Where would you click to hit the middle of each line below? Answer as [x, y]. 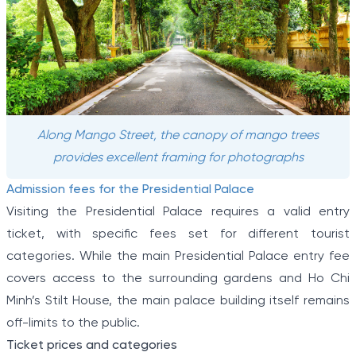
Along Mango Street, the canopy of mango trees [178, 136]
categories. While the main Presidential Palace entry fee [178, 257]
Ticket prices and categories [92, 346]
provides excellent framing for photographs [178, 158]
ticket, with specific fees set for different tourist [178, 234]
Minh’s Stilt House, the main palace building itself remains [178, 301]
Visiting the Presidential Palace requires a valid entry [178, 212]
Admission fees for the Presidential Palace [130, 190]
